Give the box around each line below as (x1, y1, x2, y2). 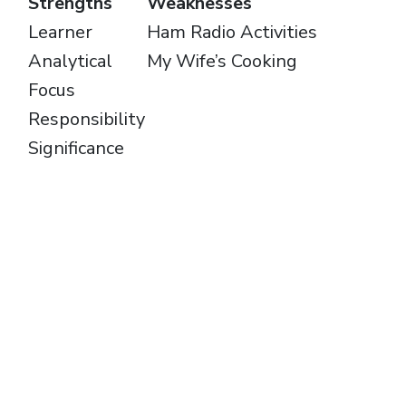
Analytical (28, 49, 112, 74)
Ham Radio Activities (147, 20, 317, 45)
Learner (28, 20, 92, 45)
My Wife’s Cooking (147, 49, 297, 74)
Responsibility (28, 107, 145, 132)
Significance (28, 136, 124, 161)
